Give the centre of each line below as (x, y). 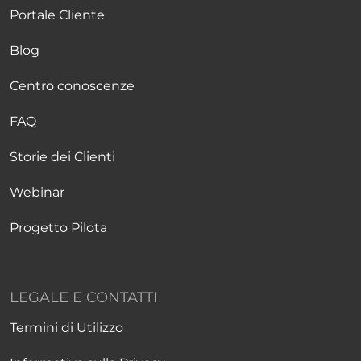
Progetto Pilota (58, 228)
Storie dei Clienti (62, 157)
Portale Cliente (57, 15)
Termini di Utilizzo (66, 328)
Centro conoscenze (72, 86)
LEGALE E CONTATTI (83, 297)
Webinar (37, 192)
